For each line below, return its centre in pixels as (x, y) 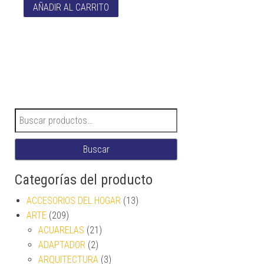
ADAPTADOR (62, 245)
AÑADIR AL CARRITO (71, 7)
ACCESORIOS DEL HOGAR (74, 200)
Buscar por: (37, 115)
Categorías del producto (84, 179)
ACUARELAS (61, 230)
